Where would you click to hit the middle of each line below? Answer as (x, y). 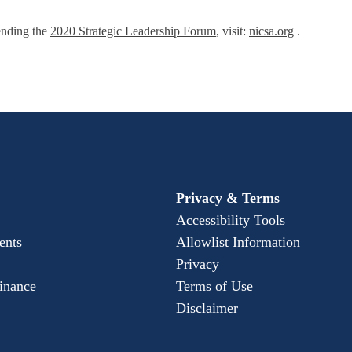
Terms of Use (214, 286)
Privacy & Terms (228, 198)
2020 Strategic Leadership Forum (133, 31)
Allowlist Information (238, 242)
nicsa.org (271, 31)
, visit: (233, 31)
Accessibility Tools (231, 220)
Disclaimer (207, 308)
